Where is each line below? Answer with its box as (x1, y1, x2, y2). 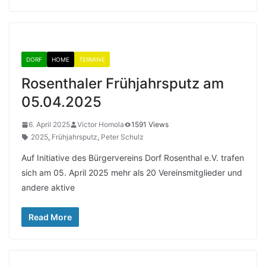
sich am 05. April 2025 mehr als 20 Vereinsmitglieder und (21, 167, 242, 178)
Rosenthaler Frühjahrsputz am (21, 75, 224, 92)
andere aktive (21, 182, 75, 192)
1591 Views (131, 120, 169, 129)
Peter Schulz (101, 132, 144, 141)
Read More (28, 212, 72, 222)
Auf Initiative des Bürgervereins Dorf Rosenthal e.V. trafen (21, 153, 244, 163)
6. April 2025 (28, 120, 70, 129)
